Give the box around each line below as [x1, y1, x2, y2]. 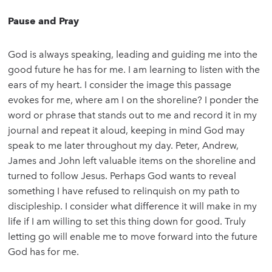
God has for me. [8, 246, 80, 258]
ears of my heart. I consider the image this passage [8, 79, 232, 91]
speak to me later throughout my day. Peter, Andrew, [8, 140, 239, 152]
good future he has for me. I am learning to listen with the [8, 64, 260, 76]
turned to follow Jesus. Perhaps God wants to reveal [8, 170, 237, 182]
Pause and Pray [8, 15, 80, 27]
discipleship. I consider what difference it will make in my [8, 200, 257, 212]
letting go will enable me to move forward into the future [8, 231, 258, 243]
